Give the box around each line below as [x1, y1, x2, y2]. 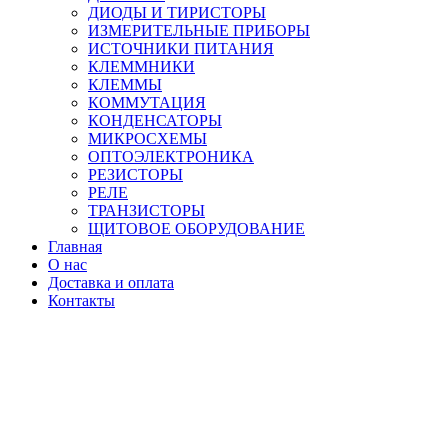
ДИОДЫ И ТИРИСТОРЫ [88, 4, 266, 22]
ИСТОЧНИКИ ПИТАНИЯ [88, 40, 274, 58]
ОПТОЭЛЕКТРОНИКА [88, 148, 254, 166]
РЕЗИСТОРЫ [88, 166, 183, 184]
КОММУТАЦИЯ [88, 94, 206, 112]
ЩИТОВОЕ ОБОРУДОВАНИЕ [88, 220, 305, 238]
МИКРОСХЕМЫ [88, 130, 207, 148]
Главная [48, 238, 102, 256]
